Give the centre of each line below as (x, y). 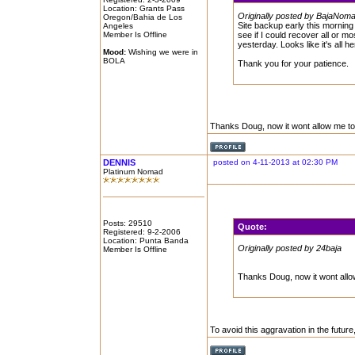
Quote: (253, 227)
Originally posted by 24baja (290, 248)
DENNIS (119, 162)
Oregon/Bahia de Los (143, 17)
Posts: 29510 (128, 223)
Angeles (118, 26)
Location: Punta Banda (146, 240)
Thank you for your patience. (294, 63)
